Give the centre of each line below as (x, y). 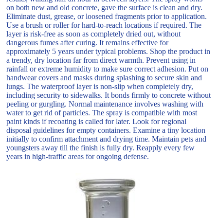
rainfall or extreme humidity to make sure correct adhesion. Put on (108, 69)
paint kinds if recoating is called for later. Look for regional (97, 121)
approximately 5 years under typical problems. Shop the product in (109, 51)
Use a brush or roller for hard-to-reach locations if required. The (104, 25)
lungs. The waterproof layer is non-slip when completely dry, (100, 86)
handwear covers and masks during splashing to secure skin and (104, 77)
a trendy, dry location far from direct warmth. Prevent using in (101, 60)
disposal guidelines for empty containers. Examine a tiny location (106, 130)
